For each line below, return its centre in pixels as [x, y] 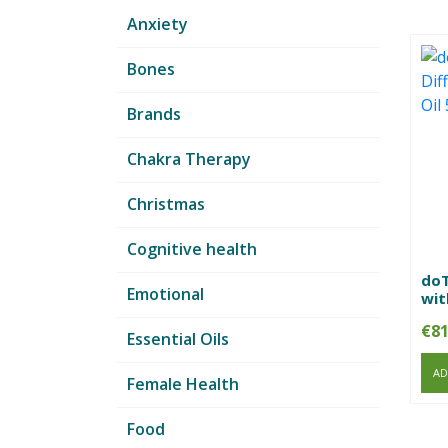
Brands [154, 114]
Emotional [165, 294]
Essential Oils [178, 339]
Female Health [183, 384]
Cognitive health [192, 249]
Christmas [166, 204]
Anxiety [157, 24]
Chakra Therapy [189, 159]
